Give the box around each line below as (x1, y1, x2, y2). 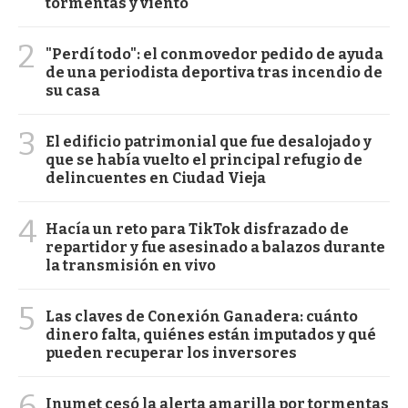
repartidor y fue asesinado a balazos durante (46, 238, 385, 256)
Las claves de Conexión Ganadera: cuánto (46, 307, 358, 325)
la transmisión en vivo (46, 256, 216, 274)
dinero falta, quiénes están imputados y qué (46, 325, 376, 343)
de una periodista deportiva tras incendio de (46, 63, 382, 81)
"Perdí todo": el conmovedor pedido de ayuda (46, 45, 383, 63)
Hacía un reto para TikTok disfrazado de (46, 219, 349, 238)
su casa (46, 81, 100, 99)
